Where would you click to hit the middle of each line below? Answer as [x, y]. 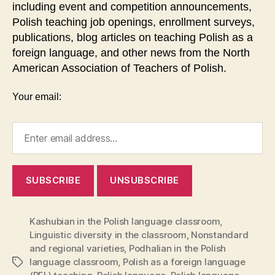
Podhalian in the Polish [177, 248]
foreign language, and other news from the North [131, 53]
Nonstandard [220, 234]
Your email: [37, 96]
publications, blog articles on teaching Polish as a [133, 38]
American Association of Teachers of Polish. [119, 68]
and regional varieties [77, 248]
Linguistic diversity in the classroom [108, 234]
